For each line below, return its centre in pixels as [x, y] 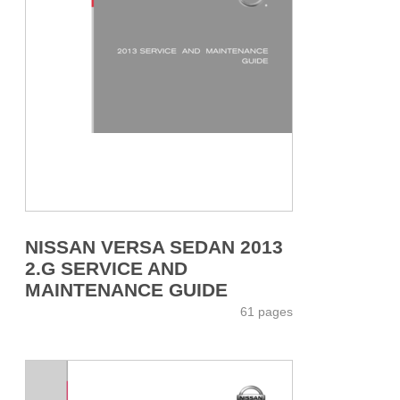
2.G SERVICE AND [106, 268]
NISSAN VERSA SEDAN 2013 [154, 246]
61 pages [267, 311]
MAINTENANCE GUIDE [126, 289]
